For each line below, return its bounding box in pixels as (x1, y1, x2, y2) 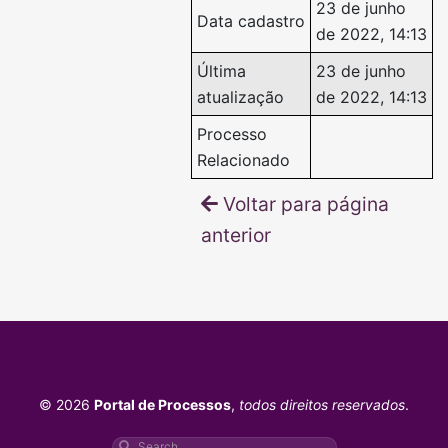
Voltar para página (223, 192, 389, 217)
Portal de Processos (94, 396, 231, 414)
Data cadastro (197, 11, 305, 32)
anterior (201, 223, 271, 248)
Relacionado (197, 150, 290, 171)
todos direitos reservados (239, 396, 405, 414)
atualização (197, 87, 284, 108)
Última (197, 61, 246, 82)
